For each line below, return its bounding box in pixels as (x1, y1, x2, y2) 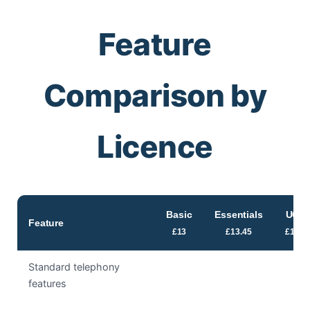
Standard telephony (28, 261, 120, 273)
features (28, 277, 66, 290)
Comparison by (43, 77, 267, 115)
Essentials (215, 209, 263, 221)
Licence (97, 128, 213, 166)
